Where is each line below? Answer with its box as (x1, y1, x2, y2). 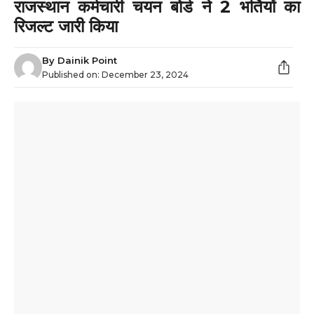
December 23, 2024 (102, 69, 189, 80)
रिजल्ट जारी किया (14, 16, 118, 36)
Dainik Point (57, 54, 117, 66)
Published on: (42, 69, 102, 80)
